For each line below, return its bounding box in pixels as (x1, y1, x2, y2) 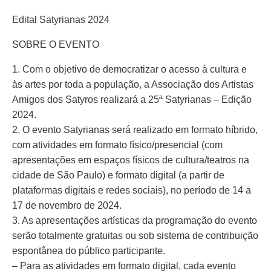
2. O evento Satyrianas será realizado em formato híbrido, (12, 125, 258, 135)
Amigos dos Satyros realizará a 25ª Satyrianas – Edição (12, 94, 252, 105)
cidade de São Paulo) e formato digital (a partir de (12, 170, 224, 180)
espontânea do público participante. (12, 246, 165, 256)
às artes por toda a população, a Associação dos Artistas (12, 79, 253, 90)
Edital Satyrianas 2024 (12, 15, 109, 25)
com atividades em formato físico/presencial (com (12, 140, 223, 150)
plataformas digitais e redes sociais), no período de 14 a (12, 185, 251, 195)
